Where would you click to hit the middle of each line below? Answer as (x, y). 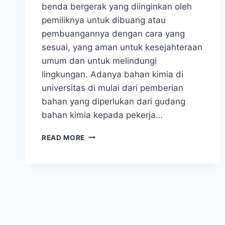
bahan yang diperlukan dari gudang (114, 101)
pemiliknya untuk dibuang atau (104, 20)
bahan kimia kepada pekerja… (102, 115)
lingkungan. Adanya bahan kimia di (113, 74)
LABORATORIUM (115, 145)
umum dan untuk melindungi (99, 61)
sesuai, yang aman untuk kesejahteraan (122, 47)
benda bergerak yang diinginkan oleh (117, 6)
